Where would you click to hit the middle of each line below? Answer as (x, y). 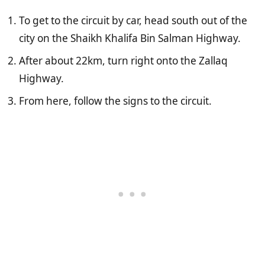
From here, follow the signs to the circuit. (115, 101)
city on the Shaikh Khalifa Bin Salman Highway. (130, 38)
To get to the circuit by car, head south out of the (133, 20)
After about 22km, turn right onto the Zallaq (123, 60)
